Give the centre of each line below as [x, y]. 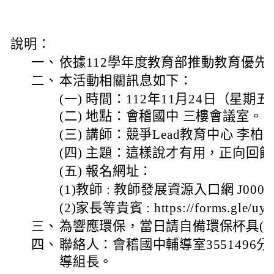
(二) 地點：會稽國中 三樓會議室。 [161, 116]
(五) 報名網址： [106, 171]
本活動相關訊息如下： [126, 81]
